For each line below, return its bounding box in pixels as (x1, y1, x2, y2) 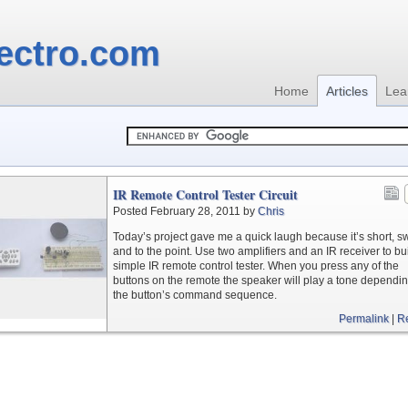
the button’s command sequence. (113, 289, 277, 301)
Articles (326, 84, 368, 98)
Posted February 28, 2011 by (113, 205, 258, 218)
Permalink (339, 312, 389, 325)
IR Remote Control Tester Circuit (113, 185, 298, 204)
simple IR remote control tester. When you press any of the (113, 260, 399, 272)
